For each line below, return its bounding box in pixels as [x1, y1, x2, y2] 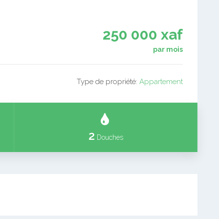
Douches [94, 133, 123, 141]
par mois [153, 45, 183, 53]
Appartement [139, 77, 183, 86]
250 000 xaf [103, 26, 183, 43]
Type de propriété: [77, 77, 139, 86]
